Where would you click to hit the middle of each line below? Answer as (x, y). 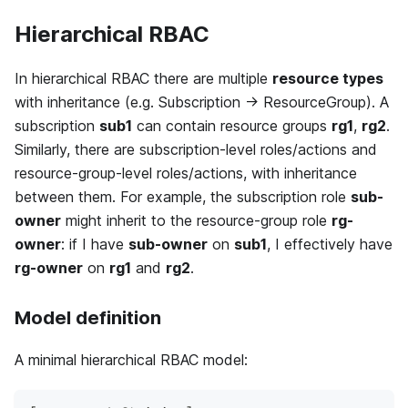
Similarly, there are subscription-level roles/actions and (196, 150)
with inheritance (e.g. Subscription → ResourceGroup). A (202, 102)
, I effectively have (330, 245)
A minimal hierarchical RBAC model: (131, 360)
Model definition (88, 318)
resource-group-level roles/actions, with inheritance (186, 173)
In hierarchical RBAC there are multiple (143, 79)
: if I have (95, 245)
